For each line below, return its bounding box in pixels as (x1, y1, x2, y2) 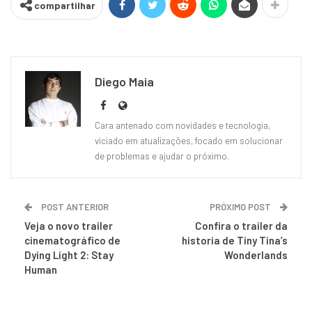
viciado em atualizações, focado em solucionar (95, 134, 283, 146)
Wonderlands (224, 248, 288, 261)
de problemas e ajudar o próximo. (95, 150, 229, 162)
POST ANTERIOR (39, 201, 109, 212)
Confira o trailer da (195, 219, 288, 232)
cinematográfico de (24, 233, 120, 247)
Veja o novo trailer (24, 219, 113, 232)
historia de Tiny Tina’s (182, 233, 288, 247)
